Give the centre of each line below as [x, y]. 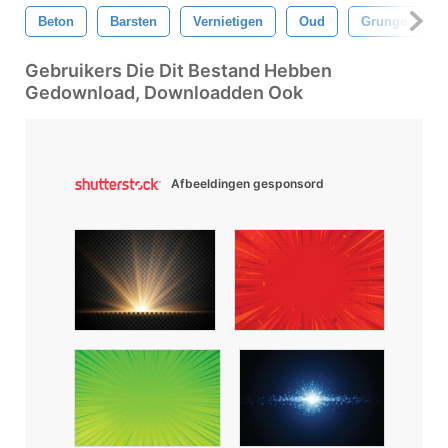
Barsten [133, 21]
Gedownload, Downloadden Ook [164, 92]
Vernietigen [228, 21]
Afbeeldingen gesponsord [247, 183]
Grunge [384, 21]
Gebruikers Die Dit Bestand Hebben [178, 70]
